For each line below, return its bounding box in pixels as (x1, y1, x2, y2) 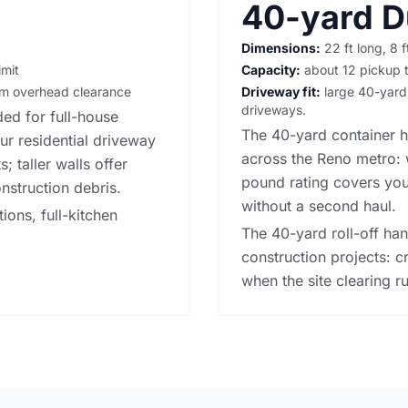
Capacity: (241, 61, 301, 77)
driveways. (241, 101, 306, 117)
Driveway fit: (241, 83, 321, 99)
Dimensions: (241, 39, 321, 56)
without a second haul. (241, 196, 396, 215)
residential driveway (18, 130, 156, 149)
